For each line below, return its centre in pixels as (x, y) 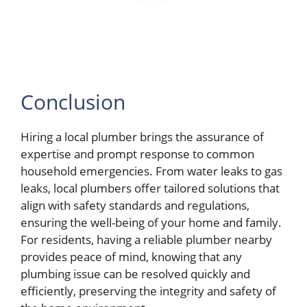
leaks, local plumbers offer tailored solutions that (150, 188)
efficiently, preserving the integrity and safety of (148, 291)
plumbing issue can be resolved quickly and (135, 274)
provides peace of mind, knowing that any (131, 257)
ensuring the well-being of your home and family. (151, 223)
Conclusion (73, 102)
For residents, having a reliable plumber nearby (146, 240)
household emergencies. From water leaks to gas (151, 171)
